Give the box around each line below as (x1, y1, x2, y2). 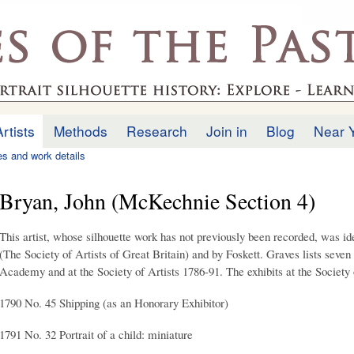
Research (126, 121, 187, 141)
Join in (206, 121, 247, 141)
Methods (54, 121, 107, 141)
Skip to (126, 2, 160, 17)
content (126, 36, 161, 51)
